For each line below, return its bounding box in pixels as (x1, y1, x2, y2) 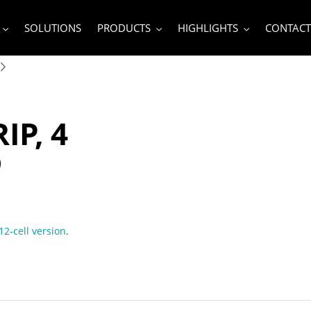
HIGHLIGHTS (177, 21, 238, 35)
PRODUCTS (96, 21, 151, 35)
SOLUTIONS (24, 21, 81, 35)
